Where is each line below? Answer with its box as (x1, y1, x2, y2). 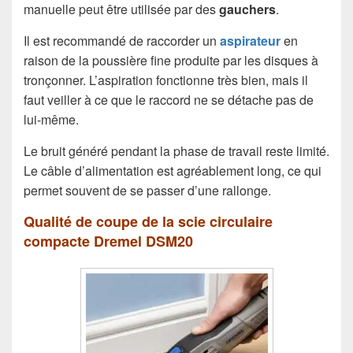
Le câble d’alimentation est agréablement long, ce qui (24, 162, 321, 180)
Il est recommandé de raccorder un (24, 32, 217, 50)
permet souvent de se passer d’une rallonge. (24, 181, 271, 200)
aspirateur (217, 32, 281, 50)
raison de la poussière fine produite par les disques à (24, 51, 318, 70)
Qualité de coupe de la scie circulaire (24, 211, 273, 232)
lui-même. (24, 110, 79, 129)
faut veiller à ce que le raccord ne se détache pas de (24, 91, 314, 110)
